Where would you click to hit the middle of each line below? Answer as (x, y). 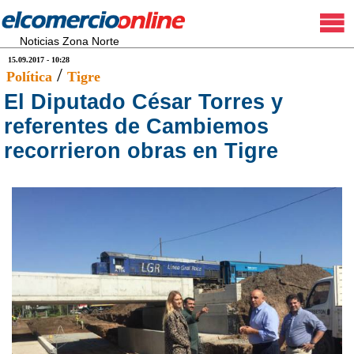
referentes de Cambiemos (136, 126)
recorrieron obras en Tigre (141, 151)
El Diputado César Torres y (143, 102)
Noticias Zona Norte (70, 41)
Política (29, 77)
